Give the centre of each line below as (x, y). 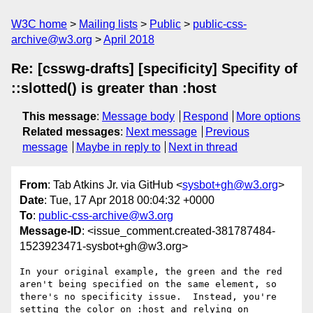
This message (59, 116)
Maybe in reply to (118, 147)
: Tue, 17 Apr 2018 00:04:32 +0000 (129, 201)
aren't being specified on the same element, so (148, 284)
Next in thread (203, 147)
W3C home (39, 24)
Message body (138, 116)
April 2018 (129, 39)
